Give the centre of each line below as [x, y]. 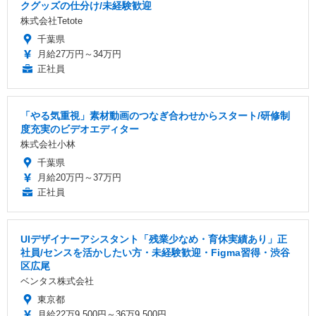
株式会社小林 [48, 145]
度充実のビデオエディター [80, 129]
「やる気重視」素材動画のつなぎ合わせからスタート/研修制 [155, 116]
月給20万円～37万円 [79, 178]
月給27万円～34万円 [79, 54]
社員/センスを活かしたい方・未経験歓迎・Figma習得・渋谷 [155, 253]
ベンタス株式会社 [57, 281]
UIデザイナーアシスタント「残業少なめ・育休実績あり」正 [154, 239]
